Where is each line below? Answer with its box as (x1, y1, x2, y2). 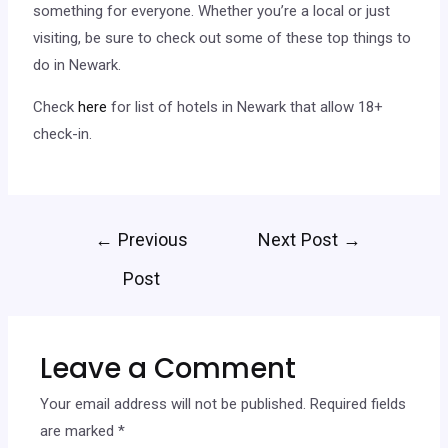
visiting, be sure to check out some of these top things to (33, 28, 412, 47)
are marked (40, 422, 119, 441)
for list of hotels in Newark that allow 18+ (107, 97, 384, 116)
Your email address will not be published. (40, 395, 307, 414)
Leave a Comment (40, 349, 297, 389)
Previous (112, 228, 188, 250)
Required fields (310, 395, 407, 414)
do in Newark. (33, 55, 122, 74)
